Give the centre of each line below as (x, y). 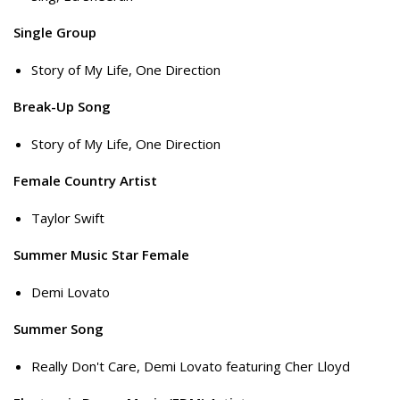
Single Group (55, 33)
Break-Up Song (62, 107)
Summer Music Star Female (101, 255)
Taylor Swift (68, 217)
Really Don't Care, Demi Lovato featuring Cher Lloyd (191, 366)
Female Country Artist (85, 181)
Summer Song (58, 329)
